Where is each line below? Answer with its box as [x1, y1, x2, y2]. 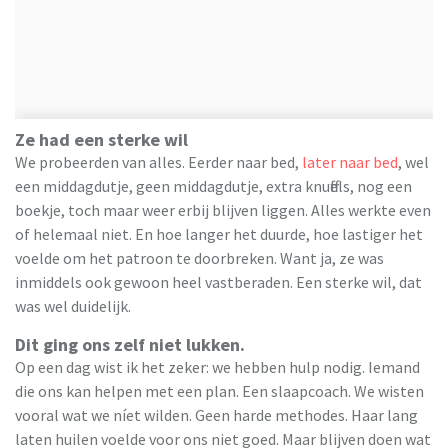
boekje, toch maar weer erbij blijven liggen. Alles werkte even [15, 199, 431, 220]
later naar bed [302, 151, 398, 172]
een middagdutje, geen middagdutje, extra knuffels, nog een [15, 175, 412, 196]
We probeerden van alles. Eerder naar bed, [15, 151, 302, 172]
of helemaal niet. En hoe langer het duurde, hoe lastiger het [15, 223, 423, 244]
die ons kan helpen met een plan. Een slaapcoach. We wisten [15, 380, 424, 401]
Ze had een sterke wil [15, 127, 188, 151]
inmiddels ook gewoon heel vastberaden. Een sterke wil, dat [15, 271, 422, 292]
